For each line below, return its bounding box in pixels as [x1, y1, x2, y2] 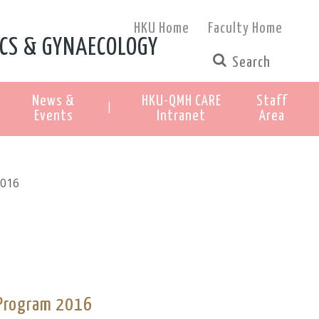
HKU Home [134, 21, 190, 36]
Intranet [157, 108, 206, 123]
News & [32, 93, 75, 108]
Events [33, 108, 73, 123]
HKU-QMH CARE [141, 93, 221, 108]
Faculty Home [208, 21, 283, 36]
